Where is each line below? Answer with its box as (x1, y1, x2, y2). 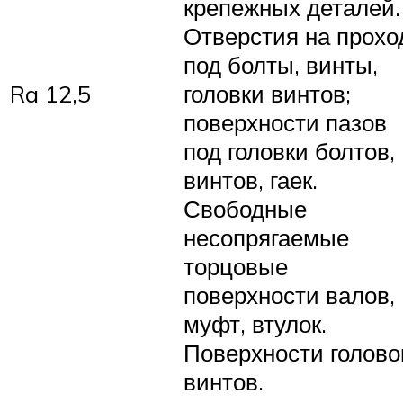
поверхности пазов (184, 107, 387, 137)
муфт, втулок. (184, 309, 327, 338)
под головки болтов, (184, 136, 395, 166)
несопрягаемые (184, 222, 349, 252)
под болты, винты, (184, 49, 378, 79)
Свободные (184, 193, 307, 223)
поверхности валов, (184, 280, 395, 309)
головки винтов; (184, 78, 351, 108)
